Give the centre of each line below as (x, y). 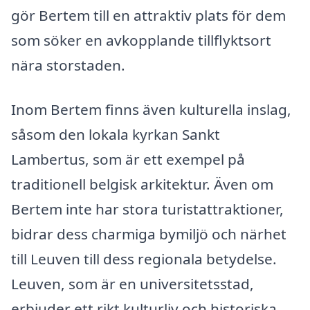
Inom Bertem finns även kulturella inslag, (151, 109)
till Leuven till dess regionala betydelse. (144, 258)
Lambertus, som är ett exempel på (128, 159)
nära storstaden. (68, 65)
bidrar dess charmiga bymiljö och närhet (149, 234)
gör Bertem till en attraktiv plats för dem (148, 16)
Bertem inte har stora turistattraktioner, (147, 209)
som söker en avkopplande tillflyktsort (141, 40)
